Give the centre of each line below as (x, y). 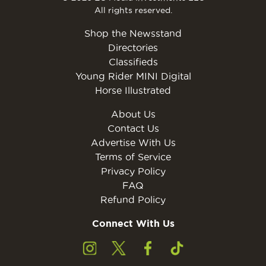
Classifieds (133, 61)
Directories (133, 47)
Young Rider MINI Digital (133, 76)
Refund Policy (133, 199)
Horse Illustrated (133, 90)
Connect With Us (133, 223)
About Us (133, 114)
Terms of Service (133, 156)
